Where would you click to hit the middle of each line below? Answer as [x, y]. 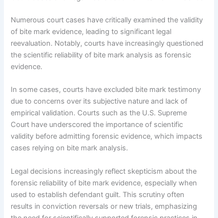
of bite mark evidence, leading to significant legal [91, 32]
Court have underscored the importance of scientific [97, 125]
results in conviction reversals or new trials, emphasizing [104, 206]
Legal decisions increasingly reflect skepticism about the [104, 171]
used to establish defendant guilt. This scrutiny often [98, 194]
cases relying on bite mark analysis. [70, 148]
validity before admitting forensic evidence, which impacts [107, 136]
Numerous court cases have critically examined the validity [107, 20]
